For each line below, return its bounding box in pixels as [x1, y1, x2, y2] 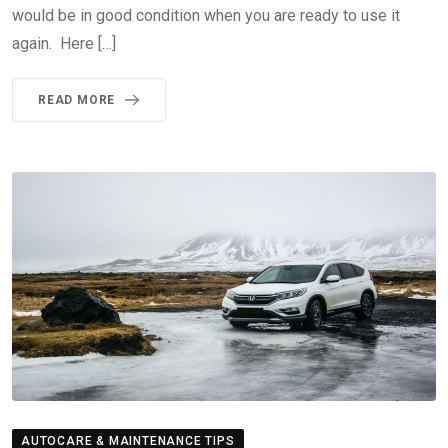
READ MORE [38, 93, 116, 108]
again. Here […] [12, 34, 116, 54]
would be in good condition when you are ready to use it [12, 6, 400, 26]
